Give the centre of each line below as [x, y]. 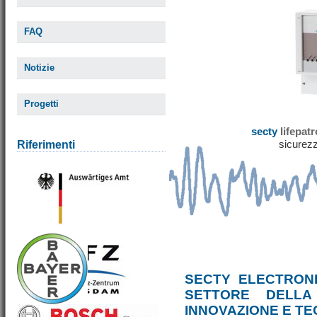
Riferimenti [46, 145]
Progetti [41, 104]
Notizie [39, 68]
